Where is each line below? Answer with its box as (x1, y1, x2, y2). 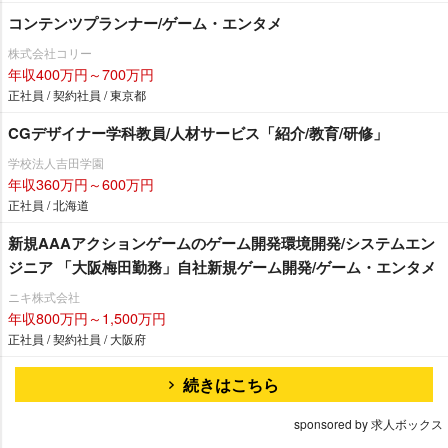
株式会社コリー (8, 43, 92, 61)
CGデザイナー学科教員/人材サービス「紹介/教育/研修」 (8, 121, 388, 144)
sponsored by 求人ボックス (294, 414, 443, 432)
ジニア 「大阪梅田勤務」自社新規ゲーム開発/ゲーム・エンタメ (8, 255, 436, 278)
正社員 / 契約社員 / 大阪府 (8, 329, 146, 347)
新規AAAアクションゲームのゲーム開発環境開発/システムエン (8, 231, 435, 254)
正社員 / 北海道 (8, 195, 89, 213)
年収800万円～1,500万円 (8, 306, 166, 328)
